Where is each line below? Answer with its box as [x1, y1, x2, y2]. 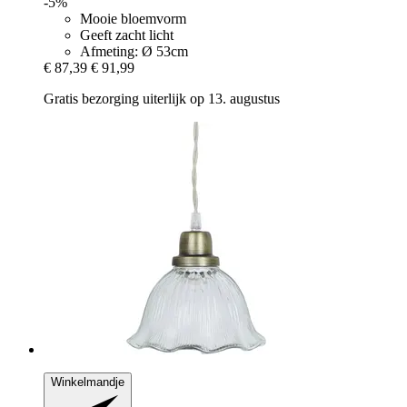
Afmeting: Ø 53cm [80, 44, 188, 60]
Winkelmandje [51, 375, 124, 390]
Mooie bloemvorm [80, 11, 186, 27]
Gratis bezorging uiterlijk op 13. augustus [44, 91, 280, 107]
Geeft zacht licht [80, 27, 174, 44]
